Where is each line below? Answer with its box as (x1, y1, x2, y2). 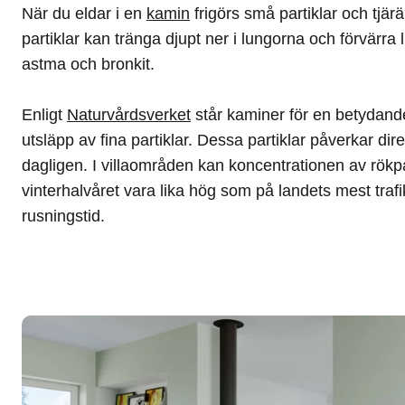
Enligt (22, 106, 67, 124)
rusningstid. (22, 207, 105, 225)
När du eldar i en (22, 5, 146, 23)
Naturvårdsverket (67, 106, 191, 124)
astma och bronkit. (22, 55, 155, 73)
